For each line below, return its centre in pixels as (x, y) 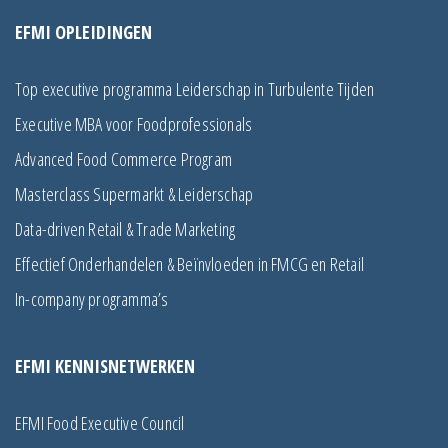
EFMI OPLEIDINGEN (83, 31)
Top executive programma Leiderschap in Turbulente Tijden (195, 88)
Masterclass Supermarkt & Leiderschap (134, 193)
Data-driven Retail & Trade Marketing (125, 228)
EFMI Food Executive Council (100, 422)
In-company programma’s (92, 298)
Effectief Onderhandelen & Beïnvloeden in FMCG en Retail (189, 263)
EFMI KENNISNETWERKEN (105, 365)
